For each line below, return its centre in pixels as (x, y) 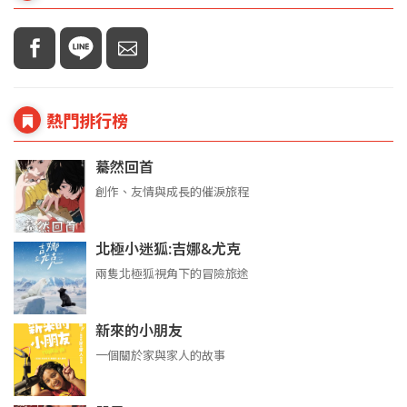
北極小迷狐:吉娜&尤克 (168, 248)
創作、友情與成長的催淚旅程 (172, 191)
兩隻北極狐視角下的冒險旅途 (172, 273)
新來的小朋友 (139, 330)
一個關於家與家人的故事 (160, 355)
